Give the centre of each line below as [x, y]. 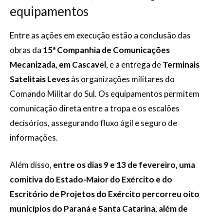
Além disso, [31, 165]
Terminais [181, 64]
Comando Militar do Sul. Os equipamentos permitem [105, 94]
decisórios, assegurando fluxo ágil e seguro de [93, 123]
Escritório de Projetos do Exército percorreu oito [105, 194]
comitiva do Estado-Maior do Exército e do [91, 179]
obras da [26, 50]
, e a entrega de [134, 64]
